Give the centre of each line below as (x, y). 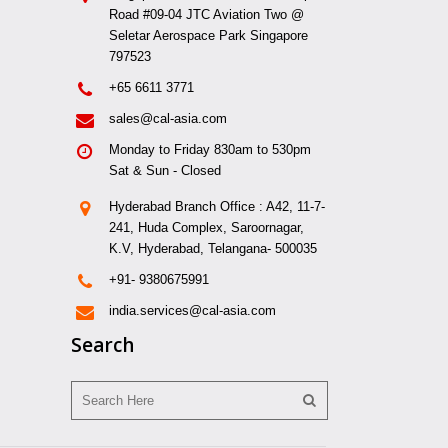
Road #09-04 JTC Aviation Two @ (206, 14)
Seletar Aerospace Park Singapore (208, 35)
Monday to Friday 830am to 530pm (210, 149)
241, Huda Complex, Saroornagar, (206, 227)
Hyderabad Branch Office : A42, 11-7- (217, 206)
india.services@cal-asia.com (192, 310)
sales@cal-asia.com (168, 118)
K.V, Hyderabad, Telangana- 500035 (213, 248)
